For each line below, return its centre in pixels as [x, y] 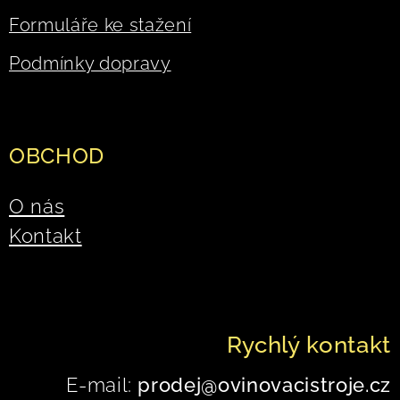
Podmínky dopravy [90, 63]
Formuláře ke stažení [100, 25]
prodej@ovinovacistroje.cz [261, 385]
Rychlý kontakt [308, 344]
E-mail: [99, 385]
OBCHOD [57, 156]
